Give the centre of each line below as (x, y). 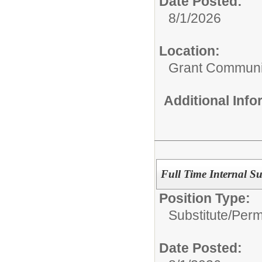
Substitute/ (200, 215)
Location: (189, 51)
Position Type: (205, 198)
